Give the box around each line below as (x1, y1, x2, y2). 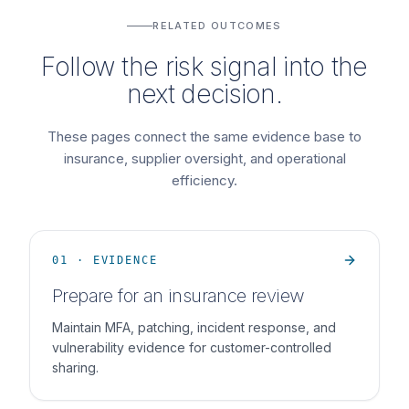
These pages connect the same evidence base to (47, 128, 362, 145)
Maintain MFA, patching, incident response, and (52, 320, 336, 335)
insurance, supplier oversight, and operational (63, 150, 346, 167)
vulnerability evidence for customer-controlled (52, 340, 331, 355)
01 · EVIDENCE (52, 254, 158, 267)
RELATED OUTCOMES (152, 19, 282, 32)
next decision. (126, 79, 283, 110)
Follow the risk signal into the (41, 51, 368, 82)
